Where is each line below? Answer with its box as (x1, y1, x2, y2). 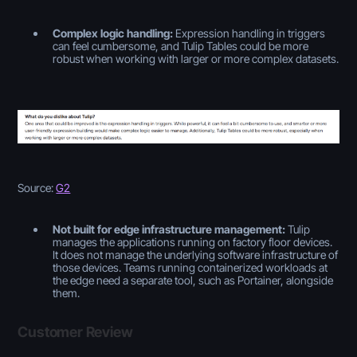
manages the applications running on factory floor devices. (53, 234, 333, 249)
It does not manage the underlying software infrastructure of (53, 247, 339, 261)
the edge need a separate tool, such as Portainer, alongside (53, 273, 334, 287)
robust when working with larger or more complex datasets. (53, 51, 339, 65)
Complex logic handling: (53, 25, 174, 40)
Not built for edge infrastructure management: (53, 222, 286, 236)
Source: (18, 180, 57, 194)
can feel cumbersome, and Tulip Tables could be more (53, 38, 309, 53)
